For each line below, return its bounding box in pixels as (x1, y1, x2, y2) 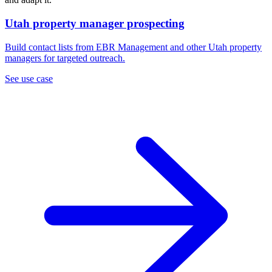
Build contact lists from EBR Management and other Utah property (5, 41, 262, 52)
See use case (5, 73, 53, 84)
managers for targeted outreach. (5, 52, 125, 63)
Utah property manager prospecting (5, 16, 185, 30)
